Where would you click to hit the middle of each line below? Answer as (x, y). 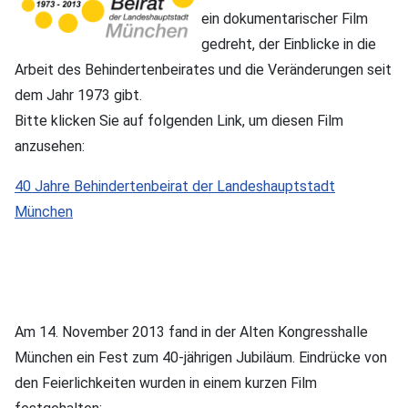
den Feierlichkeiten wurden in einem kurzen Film (166, 382)
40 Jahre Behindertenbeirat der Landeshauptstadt (175, 186)
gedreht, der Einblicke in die (289, 44)
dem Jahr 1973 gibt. (78, 95)
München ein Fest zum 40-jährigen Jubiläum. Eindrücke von (201, 357)
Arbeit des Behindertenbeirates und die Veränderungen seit (203, 69)
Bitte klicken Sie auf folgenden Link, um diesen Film (179, 120)
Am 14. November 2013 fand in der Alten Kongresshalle (191, 331)
